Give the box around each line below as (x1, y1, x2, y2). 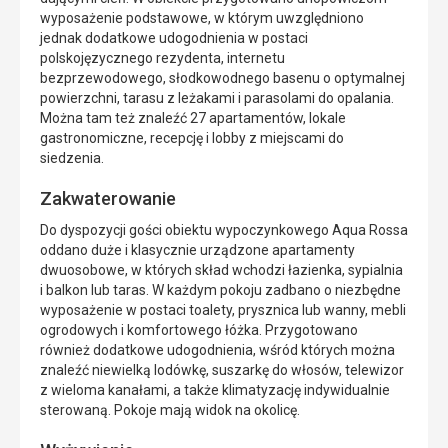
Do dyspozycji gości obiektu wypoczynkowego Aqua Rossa (40, 222, 408, 239)
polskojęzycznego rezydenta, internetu (40, 50, 285, 67)
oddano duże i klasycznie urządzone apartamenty (40, 242, 355, 259)
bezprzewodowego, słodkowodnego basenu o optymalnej (40, 70, 405, 87)
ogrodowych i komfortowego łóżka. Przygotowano (40, 322, 358, 339)
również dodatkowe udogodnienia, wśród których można (40, 342, 395, 359)
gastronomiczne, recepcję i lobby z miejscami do (40, 130, 344, 147)
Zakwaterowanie (40, 188, 176, 210)
